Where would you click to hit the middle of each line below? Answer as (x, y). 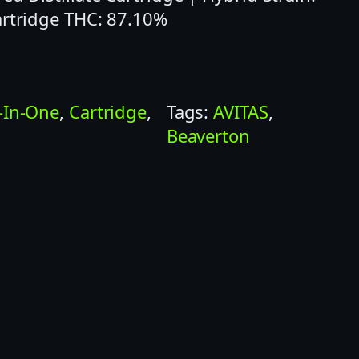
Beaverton (208, 135)
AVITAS (241, 111)
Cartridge (108, 111)
